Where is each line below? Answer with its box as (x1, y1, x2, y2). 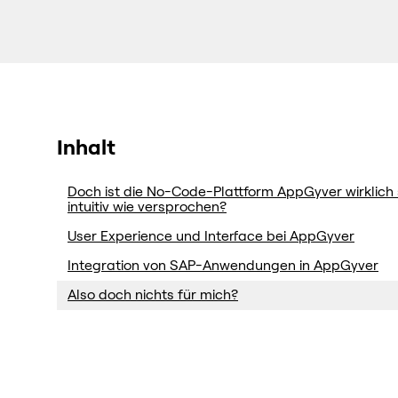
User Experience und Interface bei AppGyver (68, 228, 354, 243)
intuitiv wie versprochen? (68, 199, 227, 214)
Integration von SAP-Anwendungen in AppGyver (68, 258, 378, 273)
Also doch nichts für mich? (68, 287, 238, 302)
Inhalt (57, 137, 115, 159)
